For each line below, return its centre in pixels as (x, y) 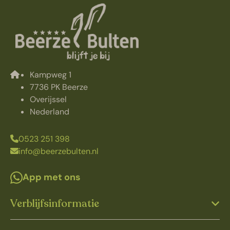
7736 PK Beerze (59, 87)
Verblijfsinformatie (55, 204)
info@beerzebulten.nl (59, 151)
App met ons (52, 177)
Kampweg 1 (51, 75)
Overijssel (48, 100)
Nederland (50, 112)
